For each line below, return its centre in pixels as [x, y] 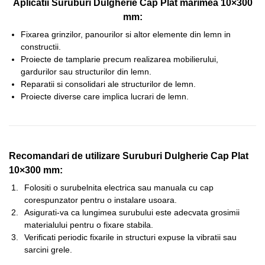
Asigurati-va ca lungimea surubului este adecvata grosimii [132, 213]
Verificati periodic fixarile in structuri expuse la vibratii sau [130, 237]
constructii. [41, 47]
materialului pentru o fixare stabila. [89, 225]
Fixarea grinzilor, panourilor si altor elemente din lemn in [126, 35]
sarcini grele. [48, 250]
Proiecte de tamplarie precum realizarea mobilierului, [119, 59]
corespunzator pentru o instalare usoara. [101, 200]
